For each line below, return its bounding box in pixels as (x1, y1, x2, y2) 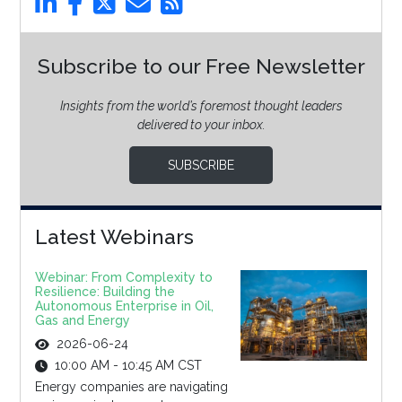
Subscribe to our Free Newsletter (37, 54, 365, 79)
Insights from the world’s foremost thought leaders (59, 99, 343, 114)
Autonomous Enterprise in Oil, (34, 299, 214, 314)
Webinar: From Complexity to (34, 270, 213, 285)
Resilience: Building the (34, 284, 175, 300)
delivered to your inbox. (136, 118, 266, 133)
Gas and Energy (34, 313, 130, 328)
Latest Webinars (34, 224, 194, 249)
